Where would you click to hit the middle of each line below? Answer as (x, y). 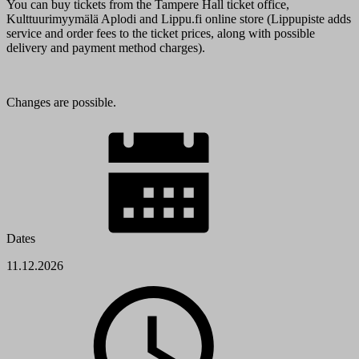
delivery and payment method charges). (106, 48)
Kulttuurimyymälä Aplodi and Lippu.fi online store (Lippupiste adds (179, 19)
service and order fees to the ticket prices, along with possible (161, 34)
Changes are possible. (61, 103)
